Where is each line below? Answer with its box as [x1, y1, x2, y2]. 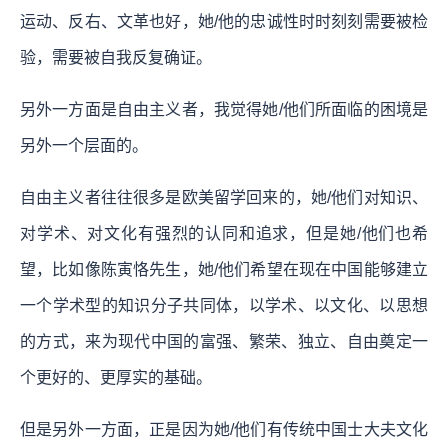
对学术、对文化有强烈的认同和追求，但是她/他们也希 [20, 224, 428, 242]
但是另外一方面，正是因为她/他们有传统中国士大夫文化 [20, 420, 428, 438]
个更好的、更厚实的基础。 [20, 368, 212, 386]
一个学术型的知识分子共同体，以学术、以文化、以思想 [20, 296, 428, 314]
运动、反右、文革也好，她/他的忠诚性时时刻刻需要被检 [20, 12, 428, 30]
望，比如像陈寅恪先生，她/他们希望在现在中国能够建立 [20, 260, 428, 278]
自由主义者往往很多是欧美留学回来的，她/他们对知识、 [20, 188, 428, 206]
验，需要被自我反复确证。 [20, 48, 212, 66]
